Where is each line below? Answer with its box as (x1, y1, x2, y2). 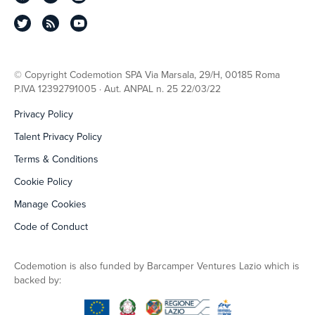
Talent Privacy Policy (14, 129, 102, 144)
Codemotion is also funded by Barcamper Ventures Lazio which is (14, 259, 300, 274)
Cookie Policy (14, 174, 72, 189)
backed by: (14, 273, 61, 288)
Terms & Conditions (14, 152, 98, 167)
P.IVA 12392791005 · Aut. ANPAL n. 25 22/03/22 (14, 82, 221, 96)
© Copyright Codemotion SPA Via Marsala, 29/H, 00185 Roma (14, 67, 280, 82)
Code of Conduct (14, 219, 88, 234)
